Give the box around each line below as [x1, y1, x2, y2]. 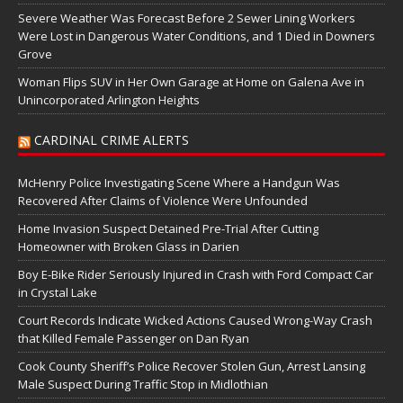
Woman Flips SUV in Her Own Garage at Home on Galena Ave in [18, 73, 364, 90]
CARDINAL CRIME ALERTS [34, 130, 189, 148]
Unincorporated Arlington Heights [18, 91, 200, 108]
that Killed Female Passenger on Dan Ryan [18, 329, 249, 346]
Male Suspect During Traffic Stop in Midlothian [18, 375, 268, 392]
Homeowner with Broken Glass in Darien [18, 237, 239, 255]
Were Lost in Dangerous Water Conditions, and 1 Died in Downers [18, 27, 375, 44]
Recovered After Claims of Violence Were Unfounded [18, 192, 308, 209]
